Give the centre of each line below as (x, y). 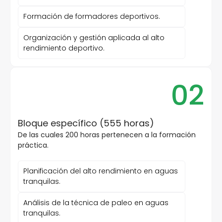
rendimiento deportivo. (64, 48)
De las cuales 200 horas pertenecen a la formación (107, 135)
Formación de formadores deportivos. (92, 16)
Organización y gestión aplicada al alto (94, 38)
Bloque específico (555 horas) (86, 123)
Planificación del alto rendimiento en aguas (101, 171)
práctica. (33, 145)
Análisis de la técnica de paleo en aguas (96, 203)
